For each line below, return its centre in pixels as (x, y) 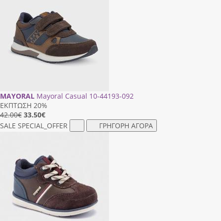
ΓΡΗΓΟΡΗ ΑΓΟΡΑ (126, 125)
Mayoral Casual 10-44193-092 (85, 96)
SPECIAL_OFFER (43, 125)
